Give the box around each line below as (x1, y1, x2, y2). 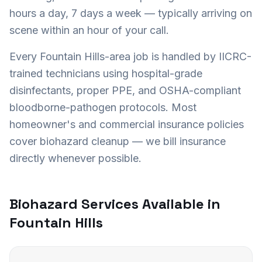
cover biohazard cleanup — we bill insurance (9, 135, 226, 147)
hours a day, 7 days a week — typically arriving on (9, 7, 252, 19)
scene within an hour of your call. (9, 24, 169, 36)
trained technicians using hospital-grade (9, 67, 202, 80)
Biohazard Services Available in (9, 195, 220, 213)
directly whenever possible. (9, 152, 142, 164)
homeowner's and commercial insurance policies (9, 118, 244, 130)
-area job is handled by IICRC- (105, 50, 251, 63)
